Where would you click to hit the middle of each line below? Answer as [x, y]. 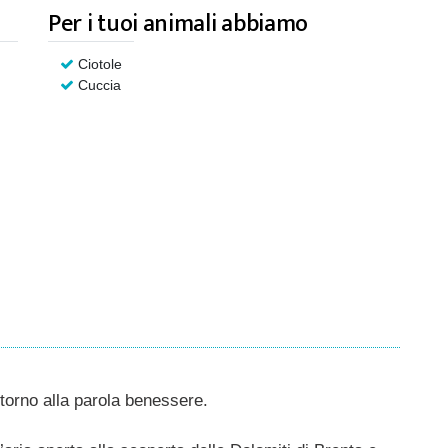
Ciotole [100, 63]
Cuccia [99, 84]
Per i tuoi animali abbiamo [178, 23]
